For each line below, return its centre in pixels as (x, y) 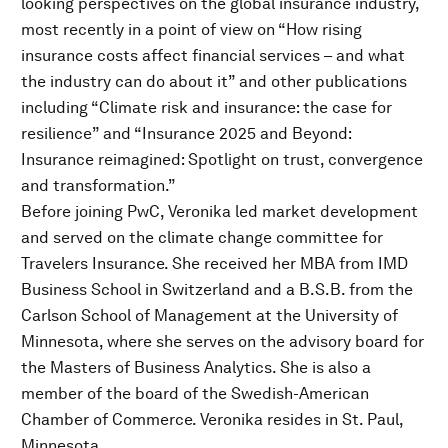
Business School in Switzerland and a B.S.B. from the (217, 289)
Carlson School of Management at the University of (209, 315)
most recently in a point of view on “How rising (191, 29)
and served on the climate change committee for (202, 237)
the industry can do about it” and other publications (214, 81)
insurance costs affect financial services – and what (213, 55)
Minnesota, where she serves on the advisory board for (222, 341)
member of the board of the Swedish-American (195, 393)
